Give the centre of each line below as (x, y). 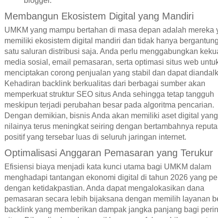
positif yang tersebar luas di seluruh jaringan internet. (95, 137)
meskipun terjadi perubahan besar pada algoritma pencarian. (109, 105)
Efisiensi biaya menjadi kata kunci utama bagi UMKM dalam (108, 166)
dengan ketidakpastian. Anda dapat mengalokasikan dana (104, 188)
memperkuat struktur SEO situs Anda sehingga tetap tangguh (109, 94)
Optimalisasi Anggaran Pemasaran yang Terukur (109, 153)
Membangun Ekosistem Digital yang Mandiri (99, 16)
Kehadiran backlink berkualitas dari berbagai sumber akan (105, 84)
